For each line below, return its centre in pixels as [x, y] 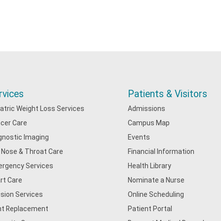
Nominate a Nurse [156, 180]
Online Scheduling [156, 194]
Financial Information [161, 151]
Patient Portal [150, 209]
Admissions [147, 109]
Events [139, 137]
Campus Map [149, 123]
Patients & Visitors [168, 94]
